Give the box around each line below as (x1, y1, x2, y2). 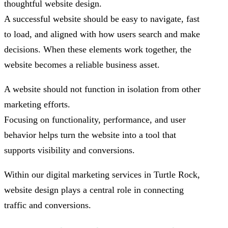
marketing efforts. (4, 99, 70, 110)
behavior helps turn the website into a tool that (4, 130, 176, 140)
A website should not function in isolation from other (4, 84, 201, 95)
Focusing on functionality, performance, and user (4, 115, 186, 125)
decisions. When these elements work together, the (4, 44, 191, 55)
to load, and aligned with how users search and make (4, 29, 200, 40)
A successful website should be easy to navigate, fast (4, 14, 199, 24)
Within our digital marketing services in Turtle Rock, (4, 169, 200, 180)
